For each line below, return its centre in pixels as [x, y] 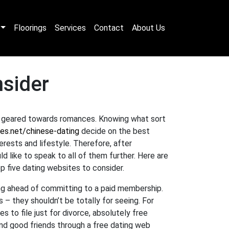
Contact [109, 28]
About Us [148, 28]
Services [70, 28]
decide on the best [114, 131]
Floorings [30, 28]
